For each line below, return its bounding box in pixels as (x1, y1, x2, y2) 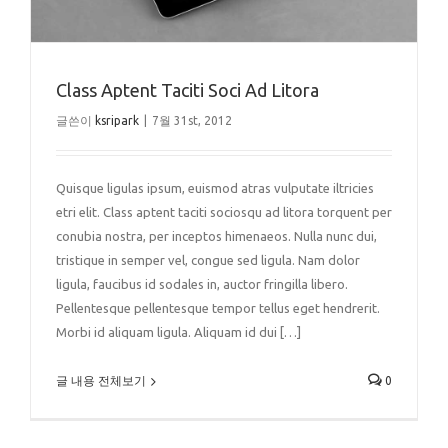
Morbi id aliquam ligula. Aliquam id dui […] (56, 325, 301, 340)
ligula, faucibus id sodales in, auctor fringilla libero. (56, 277, 348, 292)
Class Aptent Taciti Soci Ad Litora (56, 80, 319, 101)
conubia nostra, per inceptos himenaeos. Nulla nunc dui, (56, 229, 377, 244)
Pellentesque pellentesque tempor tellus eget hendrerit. (56, 301, 380, 316)
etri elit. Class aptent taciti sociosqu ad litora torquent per (56, 205, 392, 220)
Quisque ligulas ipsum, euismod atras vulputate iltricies (56, 181, 374, 196)
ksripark (95, 114, 139, 128)
